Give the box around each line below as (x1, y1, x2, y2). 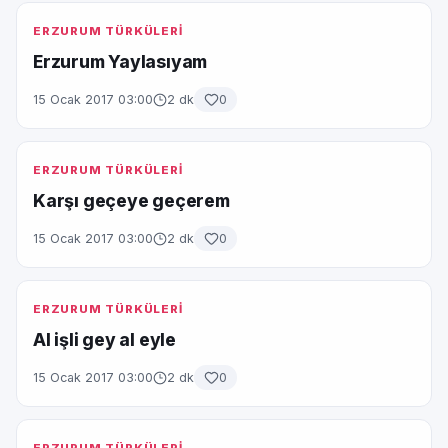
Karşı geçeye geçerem (33, 190, 230, 211)
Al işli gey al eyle (33, 329, 177, 350)
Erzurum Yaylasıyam (33, 51, 208, 72)
